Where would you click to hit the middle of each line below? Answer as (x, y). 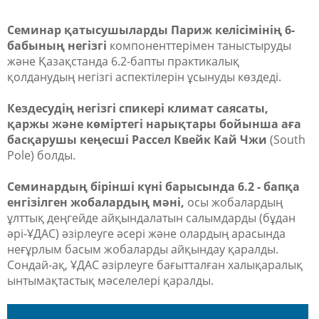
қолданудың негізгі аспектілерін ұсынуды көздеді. (144, 77)
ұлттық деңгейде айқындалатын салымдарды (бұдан (151, 218)
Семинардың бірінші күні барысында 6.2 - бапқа (153, 186)
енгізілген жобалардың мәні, (96, 202)
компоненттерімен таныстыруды (199, 45)
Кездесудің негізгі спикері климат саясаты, (138, 108)
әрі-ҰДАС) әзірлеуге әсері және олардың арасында (146, 233)
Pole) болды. (41, 155)
